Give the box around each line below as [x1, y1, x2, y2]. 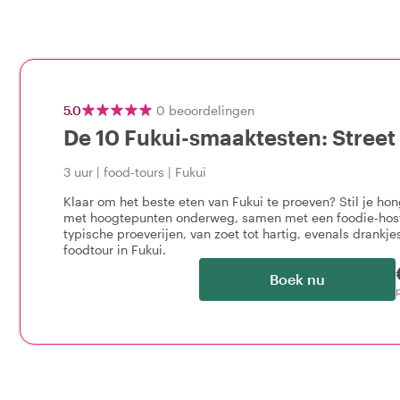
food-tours [104, 164, 164, 179]
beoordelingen [169, 102, 254, 118]
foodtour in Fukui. [63, 242, 166, 257]
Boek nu [270, 271, 325, 287]
